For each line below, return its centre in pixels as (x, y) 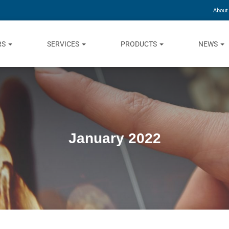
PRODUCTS (140, 44)
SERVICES (64, 44)
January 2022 (114, 138)
